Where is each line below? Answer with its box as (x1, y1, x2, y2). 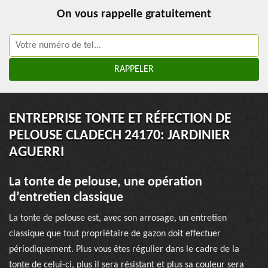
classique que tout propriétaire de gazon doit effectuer (9, 229, 221, 239)
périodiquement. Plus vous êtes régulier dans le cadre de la (9, 245, 239, 254)
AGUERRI (9, 145, 64, 160)
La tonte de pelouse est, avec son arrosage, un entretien (9, 214, 227, 223)
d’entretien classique (9, 191, 123, 205)
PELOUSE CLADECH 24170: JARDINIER (9, 129, 230, 143)
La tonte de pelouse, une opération (9, 175, 202, 189)
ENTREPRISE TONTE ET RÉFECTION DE (9, 112, 232, 126)
